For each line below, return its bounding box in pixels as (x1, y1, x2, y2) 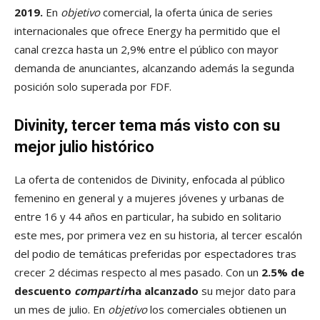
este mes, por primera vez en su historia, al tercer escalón (14, 228, 302, 243)
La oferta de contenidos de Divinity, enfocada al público (14, 172, 285, 187)
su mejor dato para (201, 284, 296, 299)
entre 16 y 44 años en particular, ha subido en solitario (14, 209, 281, 224)
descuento (14, 284, 74, 299)
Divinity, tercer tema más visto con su (14, 116, 280, 135)
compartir (74, 284, 129, 299)
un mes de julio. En (14, 302, 108, 317)
